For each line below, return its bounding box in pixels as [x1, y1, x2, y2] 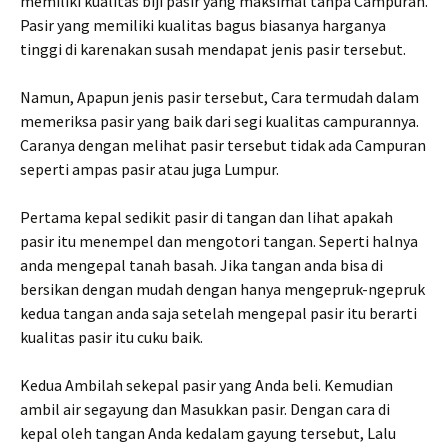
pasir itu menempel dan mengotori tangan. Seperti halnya [20, 230, 418, 251]
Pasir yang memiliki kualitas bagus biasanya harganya [20, 14, 386, 35]
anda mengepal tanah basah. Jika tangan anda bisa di [20, 254, 383, 275]
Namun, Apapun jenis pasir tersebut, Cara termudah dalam [20, 86, 419, 107]
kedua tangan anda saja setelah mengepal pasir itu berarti [20, 302, 417, 323]
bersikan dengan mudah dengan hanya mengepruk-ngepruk [20, 278, 425, 299]
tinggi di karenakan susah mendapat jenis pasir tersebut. [20, 38, 406, 59]
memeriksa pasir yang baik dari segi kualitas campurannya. [20, 110, 419, 131]
